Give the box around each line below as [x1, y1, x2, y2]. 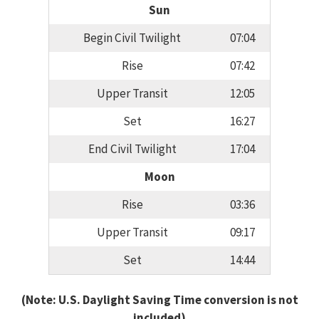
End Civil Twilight [88, 141, 177, 157]
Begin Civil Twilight [83, 30, 181, 46]
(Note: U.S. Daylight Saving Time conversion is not [21, 291, 298, 308]
